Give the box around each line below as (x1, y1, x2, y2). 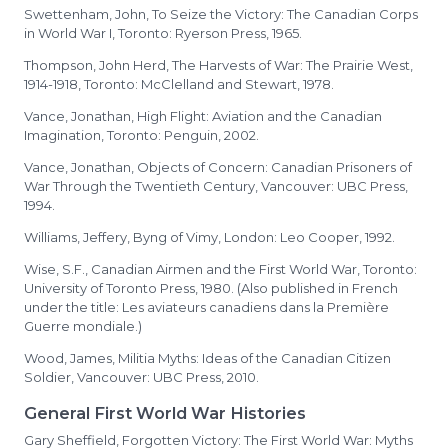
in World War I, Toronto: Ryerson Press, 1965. (24, 25, 302, 41)
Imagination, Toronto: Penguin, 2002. (24, 127, 259, 143)
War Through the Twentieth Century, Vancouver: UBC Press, (24, 178, 408, 194)
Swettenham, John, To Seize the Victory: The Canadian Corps (24, 6, 418, 22)
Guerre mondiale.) (24, 318, 142, 334)
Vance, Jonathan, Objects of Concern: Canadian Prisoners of (24, 159, 412, 175)
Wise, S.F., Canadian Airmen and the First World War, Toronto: (24, 261, 417, 277)
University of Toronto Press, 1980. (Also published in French (24, 280, 398, 296)
